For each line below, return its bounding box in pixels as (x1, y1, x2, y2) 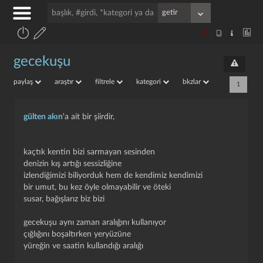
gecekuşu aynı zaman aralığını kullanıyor (23, 218, 166, 227)
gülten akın (23, 113, 63, 121)
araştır (55, 78, 75, 85)
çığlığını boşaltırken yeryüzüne (23, 230, 131, 238)
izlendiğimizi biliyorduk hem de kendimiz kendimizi (23, 171, 203, 180)
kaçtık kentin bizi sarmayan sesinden (23, 148, 155, 156)
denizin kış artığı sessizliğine (23, 160, 122, 168)
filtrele (95, 78, 116, 85)
